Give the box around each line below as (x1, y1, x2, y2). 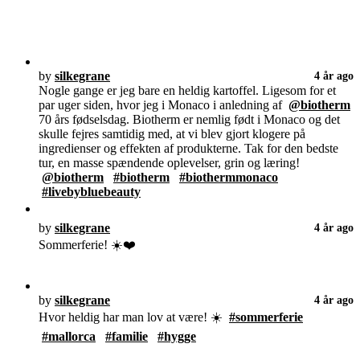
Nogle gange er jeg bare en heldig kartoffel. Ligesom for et (39, 84, 336, 98)
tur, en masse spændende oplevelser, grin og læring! (39, 156, 300, 170)
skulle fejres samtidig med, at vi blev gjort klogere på (39, 127, 305, 141)
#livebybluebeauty (42, 185, 141, 199)
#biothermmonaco (179, 170, 278, 185)
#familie (105, 329, 148, 344)
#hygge (157, 329, 196, 344)
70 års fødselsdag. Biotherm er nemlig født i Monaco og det (39, 112, 340, 127)
